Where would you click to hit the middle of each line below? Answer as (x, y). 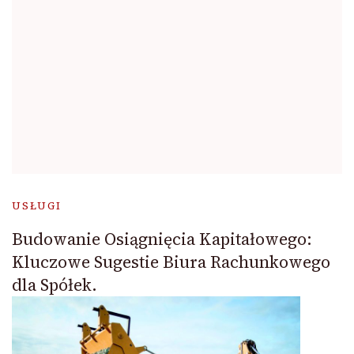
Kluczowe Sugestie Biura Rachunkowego (171, 262)
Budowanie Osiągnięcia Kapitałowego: (162, 239)
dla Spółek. (55, 285)
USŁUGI (37, 206)
